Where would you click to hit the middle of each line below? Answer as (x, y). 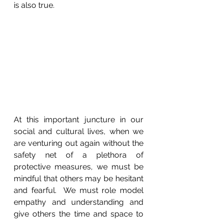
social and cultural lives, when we (79, 132)
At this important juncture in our (79, 120)
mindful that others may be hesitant (79, 179)
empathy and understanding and (79, 202)
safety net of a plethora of (79, 155)
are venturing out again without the (79, 143)
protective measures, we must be (79, 167)
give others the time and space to (79, 214)
